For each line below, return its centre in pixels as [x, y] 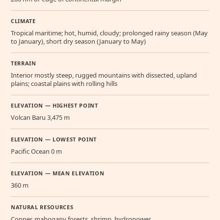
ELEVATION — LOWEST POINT [54, 139]
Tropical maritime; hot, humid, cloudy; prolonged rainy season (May [109, 33]
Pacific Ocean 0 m [36, 151]
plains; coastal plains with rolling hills [64, 84]
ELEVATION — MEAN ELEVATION [58, 173]
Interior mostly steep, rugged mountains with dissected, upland [104, 75]
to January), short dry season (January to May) [78, 41]
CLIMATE [23, 21]
